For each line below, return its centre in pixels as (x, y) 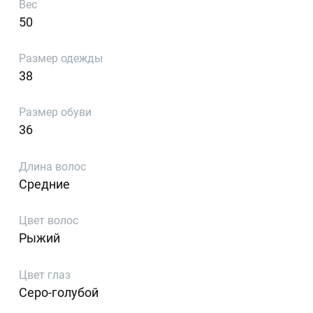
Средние (45, 184)
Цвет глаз (45, 275)
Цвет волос (49, 221)
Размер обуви (56, 112)
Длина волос (53, 166)
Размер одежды (61, 59)
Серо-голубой (59, 292)
